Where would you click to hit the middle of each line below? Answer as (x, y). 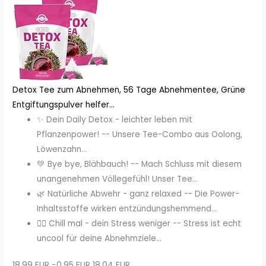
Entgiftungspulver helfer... (64, 104)
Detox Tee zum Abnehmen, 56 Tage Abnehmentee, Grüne (129, 90)
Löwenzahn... (62, 149)
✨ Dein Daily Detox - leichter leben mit (115, 119)
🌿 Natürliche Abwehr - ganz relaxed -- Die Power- (138, 194)
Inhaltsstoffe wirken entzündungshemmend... (127, 208)
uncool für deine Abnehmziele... (99, 238)
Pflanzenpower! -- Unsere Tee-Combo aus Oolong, (140, 134)
